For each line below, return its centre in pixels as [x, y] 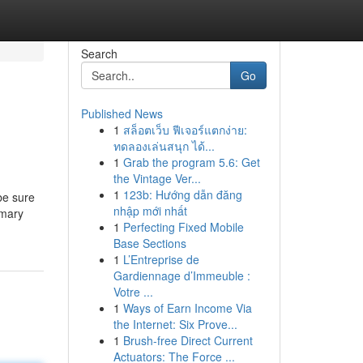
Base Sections [149, 243]
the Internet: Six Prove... [175, 324]
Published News [122, 113]
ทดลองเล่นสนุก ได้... [164, 146]
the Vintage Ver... [157, 178]
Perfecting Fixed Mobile [183, 227]
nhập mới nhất [150, 211]
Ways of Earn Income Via [187, 308]
